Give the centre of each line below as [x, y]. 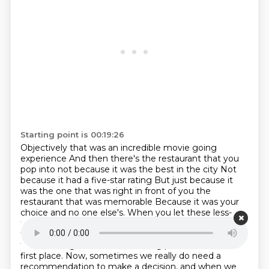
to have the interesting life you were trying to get [124, 234]
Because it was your [197, 202]
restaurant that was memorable [87, 202]
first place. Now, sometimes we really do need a [120, 256]
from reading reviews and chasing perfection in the [127, 245]
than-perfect [48, 223]
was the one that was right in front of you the [115, 191]
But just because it [193, 180]
